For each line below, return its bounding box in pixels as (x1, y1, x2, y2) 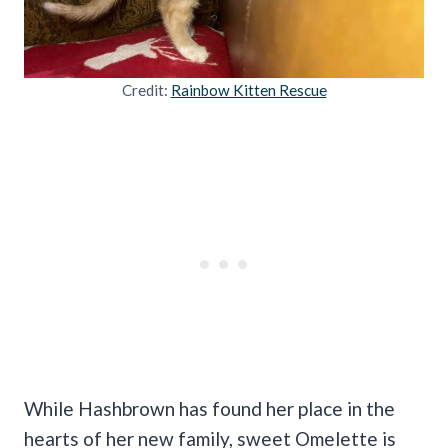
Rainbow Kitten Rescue (170, 80, 327, 99)
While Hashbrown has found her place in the (24, 396, 395, 420)
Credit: (121, 80, 171, 99)
